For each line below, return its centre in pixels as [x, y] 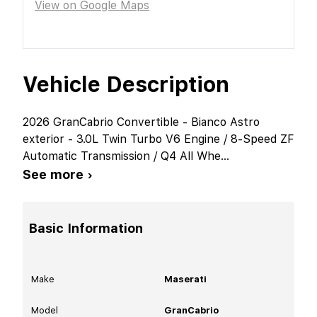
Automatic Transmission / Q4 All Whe [122, 156]
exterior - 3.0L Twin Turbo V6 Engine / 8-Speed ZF [158, 139]
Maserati [185, 279]
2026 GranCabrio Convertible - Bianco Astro [141, 122]
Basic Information [86, 228]
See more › [58, 174]
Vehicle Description [126, 84]
